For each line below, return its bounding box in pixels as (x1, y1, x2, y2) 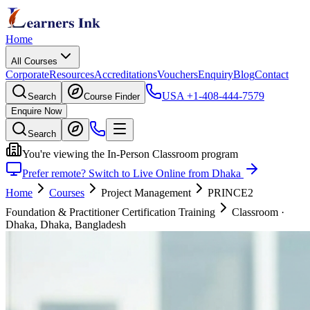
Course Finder (84, 91, 140, 102)
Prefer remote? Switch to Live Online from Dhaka (22, 167, 241, 179)
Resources (49, 69, 94, 80)
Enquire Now (11, 106, 62, 116)
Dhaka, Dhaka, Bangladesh (6, 219, 126, 230)
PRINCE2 (208, 187, 253, 199)
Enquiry (198, 69, 233, 80)
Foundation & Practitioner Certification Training (6, 206, 215, 218)
